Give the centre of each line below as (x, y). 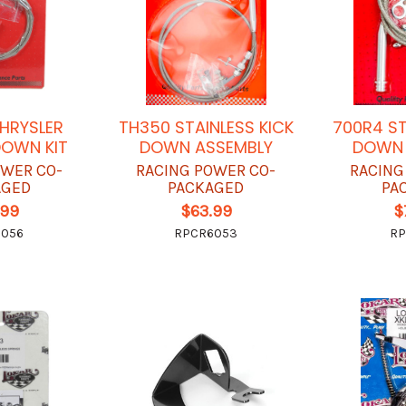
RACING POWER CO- (206, 171)
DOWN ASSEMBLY (206, 148)
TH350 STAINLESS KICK (206, 128)
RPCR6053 (206, 234)
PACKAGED (206, 188)
